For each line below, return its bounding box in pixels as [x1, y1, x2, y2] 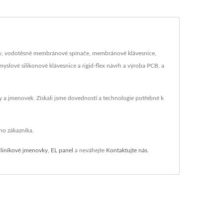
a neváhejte [73, 147, 106, 153]
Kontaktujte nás [106, 147, 147, 153]
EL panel [51, 147, 73, 153]
